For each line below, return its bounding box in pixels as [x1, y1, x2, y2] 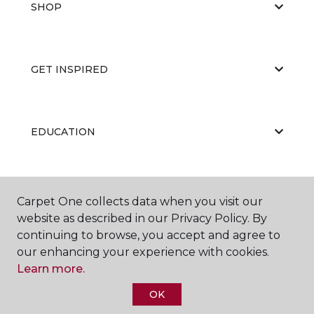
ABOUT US [31, 187, 86, 200]
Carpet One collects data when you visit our [17, 195, 263, 208]
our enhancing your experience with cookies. [17, 245, 269, 259]
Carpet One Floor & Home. [109, 299, 243, 312]
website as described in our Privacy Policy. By [17, 212, 267, 225]
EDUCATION [31, 125, 95, 138]
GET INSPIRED [31, 62, 108, 76]
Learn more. [17, 262, 85, 275]
